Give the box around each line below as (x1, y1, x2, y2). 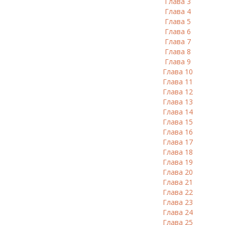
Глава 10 (162, 67, 193, 76)
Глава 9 (164, 57, 191, 66)
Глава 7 (164, 37, 191, 46)
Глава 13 (162, 97, 193, 106)
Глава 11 (162, 77, 193, 86)
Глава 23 (162, 197, 193, 207)
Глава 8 (164, 47, 191, 56)
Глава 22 (162, 187, 193, 197)
